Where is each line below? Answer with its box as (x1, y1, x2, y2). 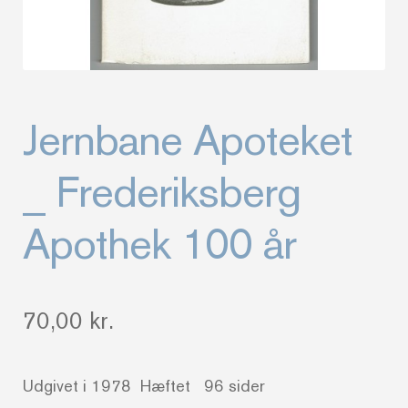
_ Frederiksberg (23, 166, 301, 217)
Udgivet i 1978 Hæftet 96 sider (23, 375, 266, 395)
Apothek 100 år (23, 218, 297, 269)
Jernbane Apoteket (23, 114, 353, 165)
